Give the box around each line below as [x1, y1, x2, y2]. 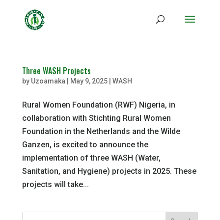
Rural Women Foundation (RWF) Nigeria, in [22, 100, 175, 110]
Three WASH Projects [22, 65, 91, 77]
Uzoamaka [30, 77, 65, 85]
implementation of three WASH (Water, [22, 153, 161, 163]
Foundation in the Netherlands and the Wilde [22, 127, 180, 136]
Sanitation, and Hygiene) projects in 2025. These [22, 166, 196, 176]
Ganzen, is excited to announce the [22, 140, 148, 149]
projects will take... [22, 180, 89, 189]
